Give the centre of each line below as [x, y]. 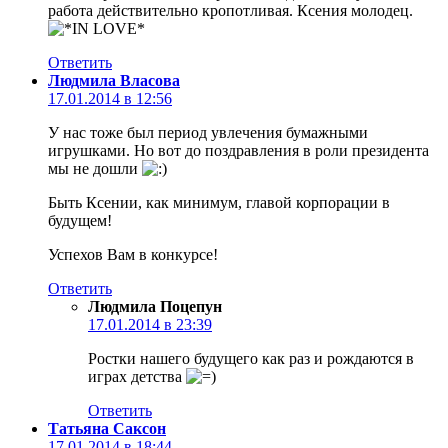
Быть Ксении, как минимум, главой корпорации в [219, 202]
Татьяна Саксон [107, 428]
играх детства [137, 376]
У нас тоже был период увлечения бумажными [208, 132]
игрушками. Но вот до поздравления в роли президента [238, 150]
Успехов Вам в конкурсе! [133, 254]
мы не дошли [95, 168]
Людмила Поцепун [155, 306]
